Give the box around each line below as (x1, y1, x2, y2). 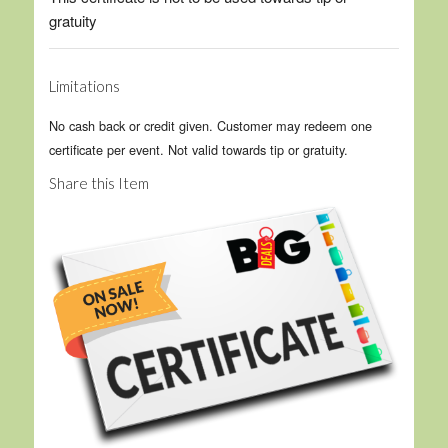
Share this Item (48, 173, 149, 192)
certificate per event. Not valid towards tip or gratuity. (48, 139, 348, 159)
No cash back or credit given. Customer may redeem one (48, 115, 372, 135)
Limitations (48, 76, 120, 95)
